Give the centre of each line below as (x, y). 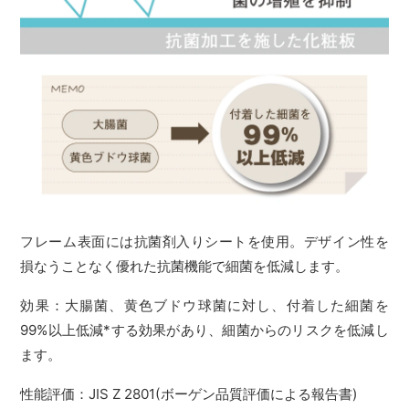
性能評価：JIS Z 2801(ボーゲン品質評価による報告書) (189, 393)
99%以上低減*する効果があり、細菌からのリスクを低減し (204, 330)
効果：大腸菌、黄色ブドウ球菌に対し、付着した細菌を (204, 305)
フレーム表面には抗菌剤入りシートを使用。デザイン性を (204, 241)
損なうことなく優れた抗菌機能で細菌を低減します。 (185, 266)
